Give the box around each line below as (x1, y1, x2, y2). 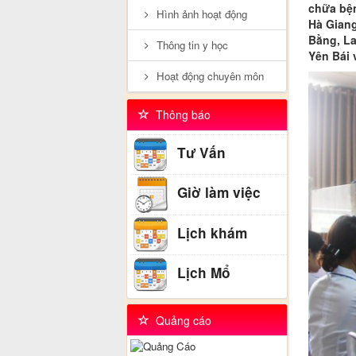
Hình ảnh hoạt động (153, 6, 248, 22)
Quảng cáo (149, 311, 211, 328)
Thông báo (149, 106, 211, 123)
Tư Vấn (172, 143, 226, 163)
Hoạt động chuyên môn (153, 68, 265, 84)
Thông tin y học (153, 37, 229, 53)
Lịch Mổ (172, 263, 230, 283)
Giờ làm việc (172, 183, 261, 203)
